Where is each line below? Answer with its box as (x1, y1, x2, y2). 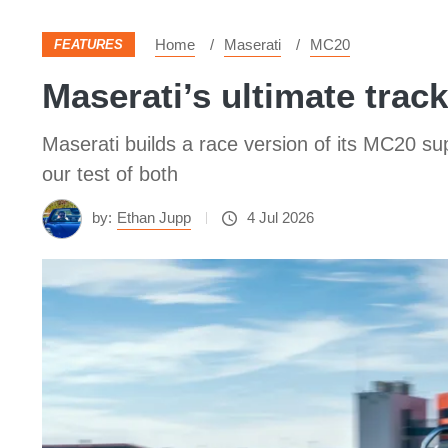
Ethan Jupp (117, 209, 191, 226)
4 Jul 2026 (247, 209, 314, 226)
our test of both (42, 163, 178, 185)
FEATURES (54, 37, 123, 52)
